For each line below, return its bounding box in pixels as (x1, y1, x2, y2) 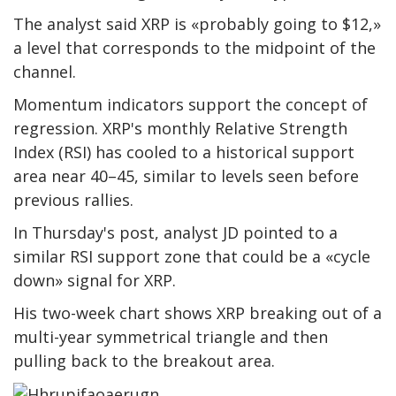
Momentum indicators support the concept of (13, 93, 368, 115)
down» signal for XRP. (13, 269, 176, 291)
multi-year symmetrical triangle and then (13, 325, 328, 347)
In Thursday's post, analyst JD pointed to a (13, 221, 338, 243)
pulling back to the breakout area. (13, 349, 275, 371)
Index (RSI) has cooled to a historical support (13, 141, 354, 163)
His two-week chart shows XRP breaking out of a (13, 301, 382, 324)
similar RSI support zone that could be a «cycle (13, 245, 370, 267)
